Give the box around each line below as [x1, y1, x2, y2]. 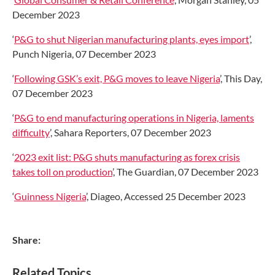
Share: [12, 233, 41, 246]
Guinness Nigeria [14, 190, 86, 202]
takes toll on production [12, 165, 112, 177]
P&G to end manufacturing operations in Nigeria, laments [14, 111, 254, 123]
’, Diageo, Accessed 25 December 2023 [86, 190, 246, 202]
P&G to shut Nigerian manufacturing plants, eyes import [14, 33, 249, 45]
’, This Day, [220, 72, 262, 84]
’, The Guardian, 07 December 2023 [112, 165, 258, 177]
